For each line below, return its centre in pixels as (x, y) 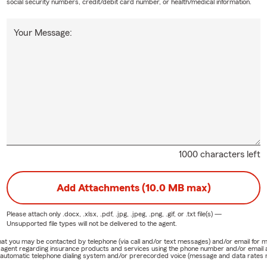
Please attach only (34, 214)
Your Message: (43, 32)
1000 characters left (220, 154)
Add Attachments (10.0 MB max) (133, 187)
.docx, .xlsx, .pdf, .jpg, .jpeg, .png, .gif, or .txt (129, 214)
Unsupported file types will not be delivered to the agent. (91, 223)
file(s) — (208, 214)
